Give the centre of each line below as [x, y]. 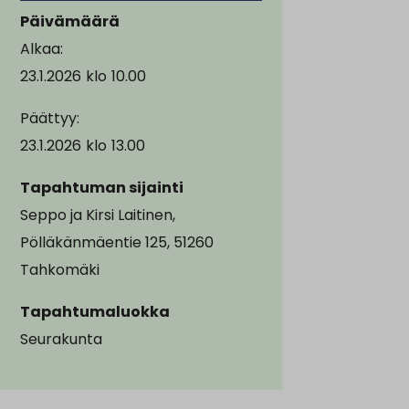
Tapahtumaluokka [95, 311]
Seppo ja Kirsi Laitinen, [98, 215]
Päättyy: [50, 118]
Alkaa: [42, 48]
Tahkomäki [60, 269]
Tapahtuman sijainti [102, 187]
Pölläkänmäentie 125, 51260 [117, 242]
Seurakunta [61, 339]
